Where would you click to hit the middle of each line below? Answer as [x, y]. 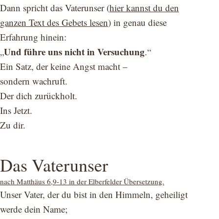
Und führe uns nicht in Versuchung [74, 51]
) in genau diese [137, 22]
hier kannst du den [144, 7]
